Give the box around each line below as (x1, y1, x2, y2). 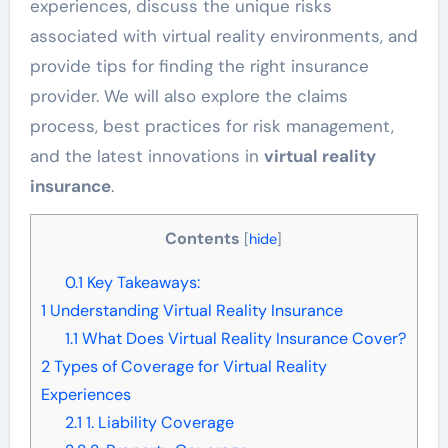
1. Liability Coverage (81, 411, 234, 433)
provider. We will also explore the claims (29, 84, 348, 107)
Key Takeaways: (82, 271, 200, 293)
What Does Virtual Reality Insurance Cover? (77, 327, 406, 349)
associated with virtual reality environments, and (29, 24, 418, 47)
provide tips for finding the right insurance (29, 54, 369, 77)
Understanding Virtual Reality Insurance (45, 299, 343, 321)
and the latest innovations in (29, 144, 264, 167)
